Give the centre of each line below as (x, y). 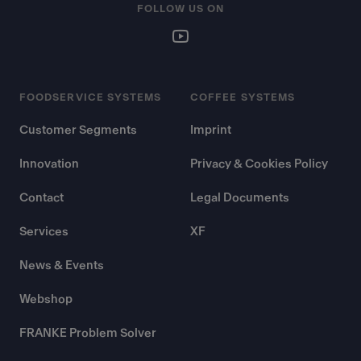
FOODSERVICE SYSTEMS (91, 98)
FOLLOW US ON (180, 9)
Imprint (211, 130)
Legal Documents (240, 198)
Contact (41, 198)
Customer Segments (78, 130)
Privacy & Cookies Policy (259, 164)
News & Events (62, 266)
